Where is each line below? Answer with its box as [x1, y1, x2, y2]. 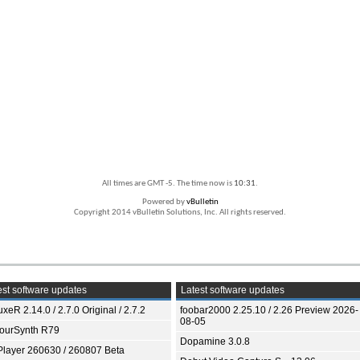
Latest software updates [178, 284, 284, 297]
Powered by [141, 198, 186, 207]
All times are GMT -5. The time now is [102, 179, 234, 189]
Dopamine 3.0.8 [180, 336, 250, 348]
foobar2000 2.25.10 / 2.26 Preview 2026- [180, 305, 358, 317]
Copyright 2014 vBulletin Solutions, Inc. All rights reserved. [74, 208, 286, 218]
